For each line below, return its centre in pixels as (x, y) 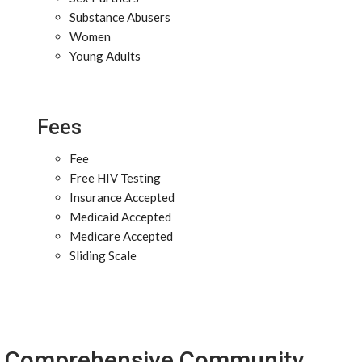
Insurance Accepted (122, 197)
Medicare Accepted (121, 236)
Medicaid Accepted (120, 217)
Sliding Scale (103, 255)
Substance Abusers (120, 17)
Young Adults (105, 56)
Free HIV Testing (115, 178)
